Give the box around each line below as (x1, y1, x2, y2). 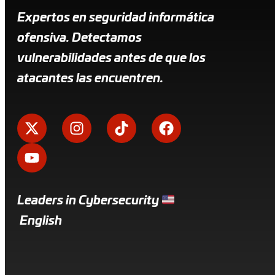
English (17, 214, 62, 227)
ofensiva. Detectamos (17, 31, 142, 44)
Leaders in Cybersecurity (17, 194, 161, 207)
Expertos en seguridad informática (17, 11, 214, 24)
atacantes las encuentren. (17, 72, 163, 85)
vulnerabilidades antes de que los (17, 52, 206, 64)
